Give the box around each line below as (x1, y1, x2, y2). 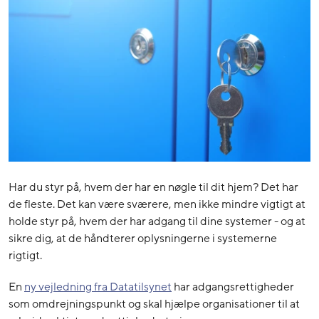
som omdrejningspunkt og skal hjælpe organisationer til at (9, 296, 300, 313)
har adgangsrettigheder (172, 279, 294, 296)
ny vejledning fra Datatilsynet (24, 279, 172, 296)
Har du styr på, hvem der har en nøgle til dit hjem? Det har (9, 179, 298, 196)
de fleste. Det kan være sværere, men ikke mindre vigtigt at (9, 197, 305, 213)
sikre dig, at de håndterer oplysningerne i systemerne (9, 231, 277, 247)
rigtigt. (9, 248, 42, 264)
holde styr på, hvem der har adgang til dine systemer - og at (9, 214, 305, 230)
